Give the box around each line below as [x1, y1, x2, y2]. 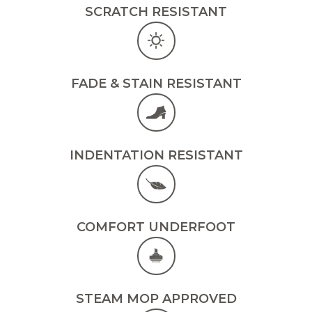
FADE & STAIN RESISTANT [70, 75, 242, 91]
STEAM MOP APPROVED [75, 290, 237, 306]
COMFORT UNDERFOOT [77, 219, 235, 235]
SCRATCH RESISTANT [85, 3, 227, 19]
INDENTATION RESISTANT [69, 147, 243, 163]
